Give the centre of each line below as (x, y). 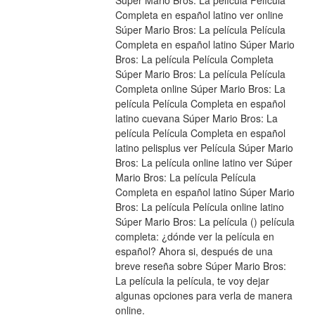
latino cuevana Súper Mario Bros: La (196, 118)
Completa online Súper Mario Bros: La (200, 89)
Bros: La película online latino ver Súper (204, 163)
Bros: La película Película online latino (199, 207)
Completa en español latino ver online (199, 15)
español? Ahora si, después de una (194, 251)
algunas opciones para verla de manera (204, 296)
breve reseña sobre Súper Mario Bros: (200, 266)
